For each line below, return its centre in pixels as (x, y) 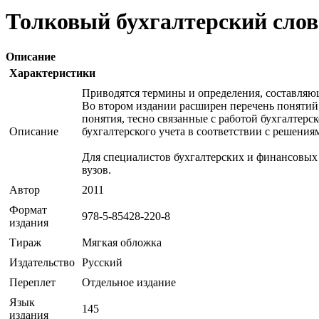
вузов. (96, 169)
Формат (28, 209)
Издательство (42, 262)
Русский (102, 262)
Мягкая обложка (122, 242)
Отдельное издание (129, 282)
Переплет (32, 282)
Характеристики (52, 73)
